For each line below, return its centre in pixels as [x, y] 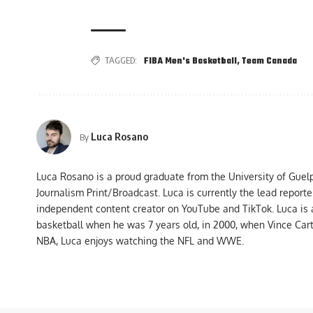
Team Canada [269, 61]
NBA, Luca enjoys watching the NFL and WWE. [140, 240]
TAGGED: [121, 60]
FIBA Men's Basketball [190, 61]
